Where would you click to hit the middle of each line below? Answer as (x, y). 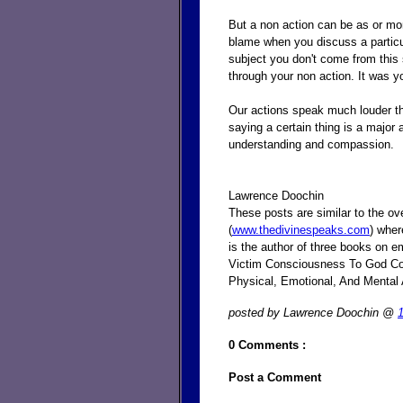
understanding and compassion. (311, 144)
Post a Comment (275, 377)
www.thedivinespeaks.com (301, 229)
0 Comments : (267, 345)
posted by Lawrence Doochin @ (313, 312)
